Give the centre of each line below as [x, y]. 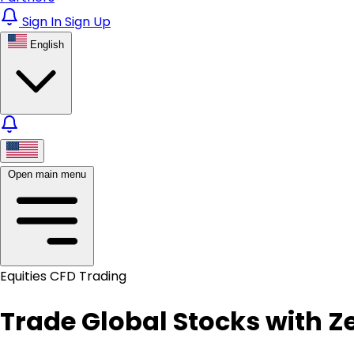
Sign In [43, 22]
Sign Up [88, 22]
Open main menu [47, 174]
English [47, 45]
